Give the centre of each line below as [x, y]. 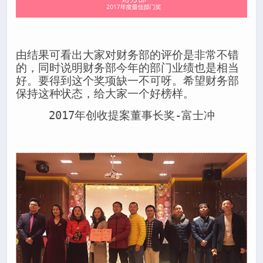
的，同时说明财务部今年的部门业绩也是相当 [127, 68]
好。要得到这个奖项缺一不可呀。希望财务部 [127, 80]
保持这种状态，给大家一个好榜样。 [105, 93]
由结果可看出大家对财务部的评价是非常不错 [127, 55]
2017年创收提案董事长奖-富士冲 [131, 115]
